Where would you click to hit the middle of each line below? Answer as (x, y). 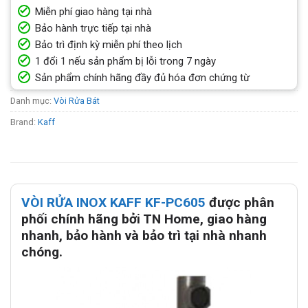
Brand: (24, 122)
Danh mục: (32, 101)
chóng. (42, 252)
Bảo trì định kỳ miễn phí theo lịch (109, 45)
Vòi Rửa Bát (77, 101)
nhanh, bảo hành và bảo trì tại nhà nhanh (144, 236)
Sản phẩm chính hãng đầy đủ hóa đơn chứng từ (142, 78)
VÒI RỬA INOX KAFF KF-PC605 (113, 203)
